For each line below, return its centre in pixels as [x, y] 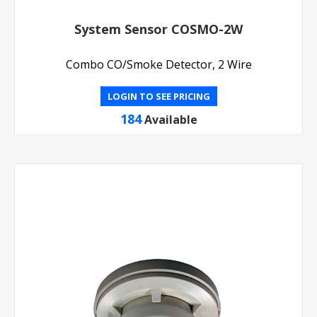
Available [171, 119]
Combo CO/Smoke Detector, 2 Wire [158, 64]
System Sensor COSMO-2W [158, 29]
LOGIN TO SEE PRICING [158, 96]
